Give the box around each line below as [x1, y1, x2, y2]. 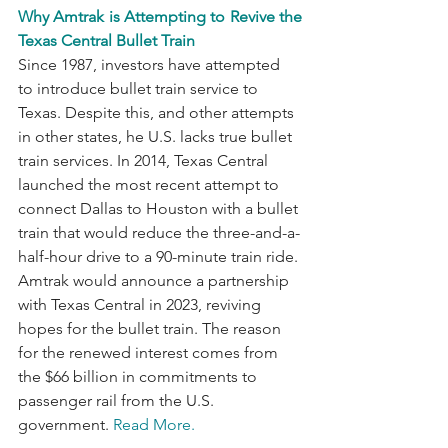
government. [18, 414, 113, 434]
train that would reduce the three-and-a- [18, 222, 300, 242]
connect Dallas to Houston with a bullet [18, 198, 302, 218]
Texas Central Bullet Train [18, 30, 195, 50]
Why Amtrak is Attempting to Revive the [18, 6, 302, 26]
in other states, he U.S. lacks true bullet [18, 126, 296, 146]
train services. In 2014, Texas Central [18, 150, 272, 170]
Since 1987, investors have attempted [18, 54, 284, 74]
